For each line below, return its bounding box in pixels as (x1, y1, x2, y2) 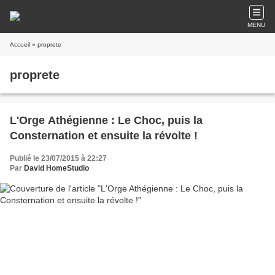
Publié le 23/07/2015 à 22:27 (10, 154, 107, 163)
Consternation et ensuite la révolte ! (10, 130, 198, 142)
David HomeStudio (24, 164, 89, 172)
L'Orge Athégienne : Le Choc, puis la (10, 114, 203, 126)
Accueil (10, 41, 30, 48)
